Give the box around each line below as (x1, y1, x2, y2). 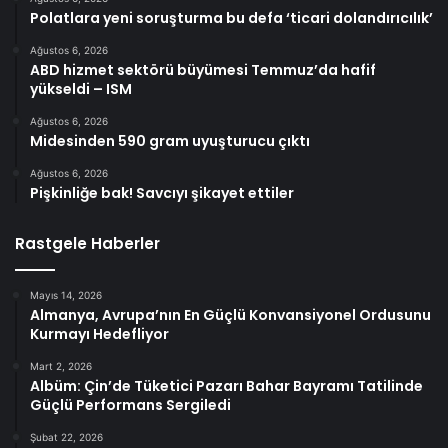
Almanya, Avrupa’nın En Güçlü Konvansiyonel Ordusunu (30, 305, 431, 326)
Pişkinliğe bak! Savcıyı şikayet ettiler (30, 183, 294, 204)
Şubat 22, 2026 (30, 431, 103, 444)
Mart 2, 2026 (30, 360, 92, 373)
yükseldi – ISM (30, 79, 132, 100)
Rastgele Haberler (15, 233, 160, 255)
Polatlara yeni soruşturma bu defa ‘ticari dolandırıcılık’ (30, 8, 433, 29)
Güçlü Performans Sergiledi (30, 395, 231, 416)
